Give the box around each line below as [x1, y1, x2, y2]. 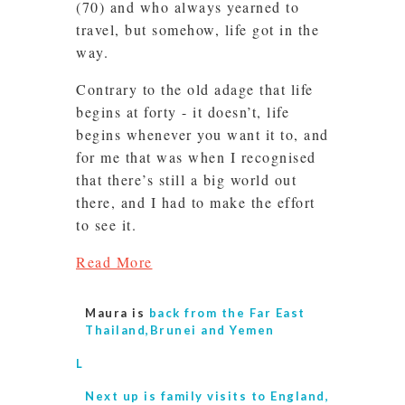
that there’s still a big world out [76, 170, 297, 190]
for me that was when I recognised [76, 147, 316, 167]
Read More [76, 252, 153, 272]
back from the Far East [148, 306, 306, 321]
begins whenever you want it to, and [76, 125, 329, 145]
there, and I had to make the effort [76, 193, 316, 212]
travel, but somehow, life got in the [76, 20, 319, 40]
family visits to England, [160, 388, 329, 403]
